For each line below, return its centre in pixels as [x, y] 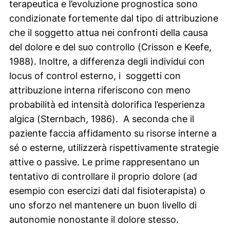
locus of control [44, 75]
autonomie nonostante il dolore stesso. [94, 219]
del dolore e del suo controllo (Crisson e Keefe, [110, 47]
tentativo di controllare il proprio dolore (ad [103, 176]
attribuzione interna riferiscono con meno [100, 90]
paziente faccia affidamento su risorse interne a [113, 133]
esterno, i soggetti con [130, 75]
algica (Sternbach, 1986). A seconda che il [101, 119]
